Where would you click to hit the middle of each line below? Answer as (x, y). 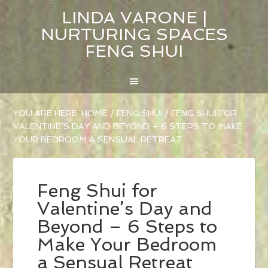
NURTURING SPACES (134, 34)
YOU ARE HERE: (48, 113)
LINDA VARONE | (134, 18)
